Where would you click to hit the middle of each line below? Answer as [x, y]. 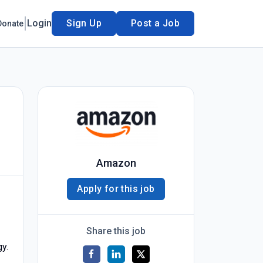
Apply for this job [116, 189]
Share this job [116, 231]
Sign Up [84, 23]
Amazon [116, 163]
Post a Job [155, 23]
